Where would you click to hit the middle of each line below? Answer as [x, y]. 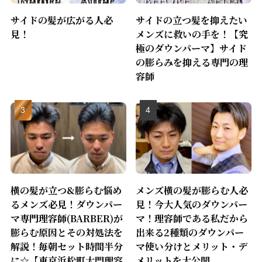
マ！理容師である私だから [192, 218]
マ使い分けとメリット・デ [192, 247]
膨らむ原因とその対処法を [66, 232]
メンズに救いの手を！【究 [192, 34]
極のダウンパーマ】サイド [192, 48]
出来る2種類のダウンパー [190, 232]
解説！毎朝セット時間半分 [66, 247]
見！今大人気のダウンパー [192, 204]
